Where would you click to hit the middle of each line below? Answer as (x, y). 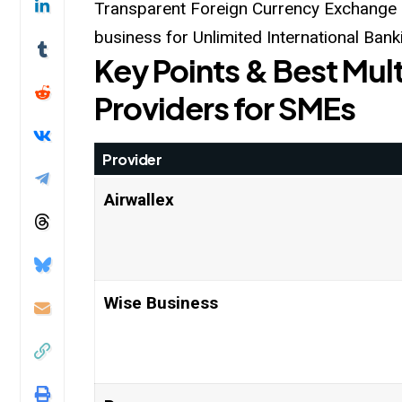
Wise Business (161, 303)
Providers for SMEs (225, 108)
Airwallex (139, 200)
